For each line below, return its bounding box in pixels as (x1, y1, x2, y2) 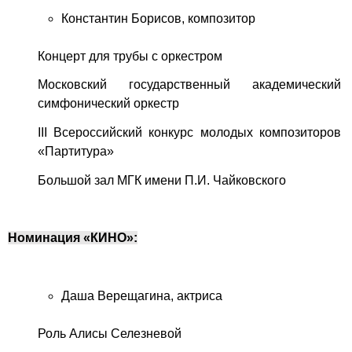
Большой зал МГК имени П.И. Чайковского (37, 173, 286, 187)
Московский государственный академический (37, 78, 341, 92)
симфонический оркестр (37, 97, 179, 111)
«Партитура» (37, 145, 114, 159)
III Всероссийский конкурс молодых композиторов (37, 126, 341, 140)
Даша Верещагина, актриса (60, 289, 222, 303)
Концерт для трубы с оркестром (37, 49, 222, 63)
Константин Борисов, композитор (60, 11, 255, 25)
